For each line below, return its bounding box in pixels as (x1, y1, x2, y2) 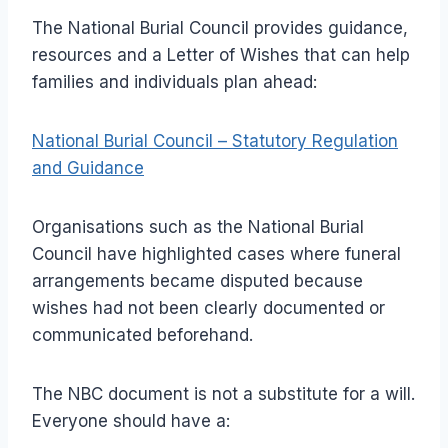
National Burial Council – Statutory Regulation (32, 131, 398, 152)
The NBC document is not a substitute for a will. (32, 384, 415, 405)
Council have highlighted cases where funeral (32, 244, 401, 265)
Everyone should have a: (32, 411, 230, 432)
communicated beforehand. (32, 325, 253, 346)
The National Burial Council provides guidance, (32, 18, 408, 39)
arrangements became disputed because (32, 271, 363, 292)
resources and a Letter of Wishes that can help (32, 45, 410, 66)
